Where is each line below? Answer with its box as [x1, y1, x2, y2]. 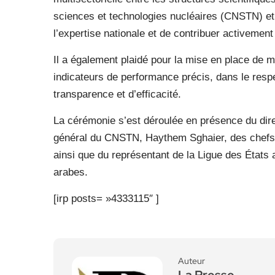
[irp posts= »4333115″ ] [53, 193, 159, 204]
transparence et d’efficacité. [53, 88, 181, 100]
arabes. [53, 166, 88, 178]
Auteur [178, 255, 205, 266]
